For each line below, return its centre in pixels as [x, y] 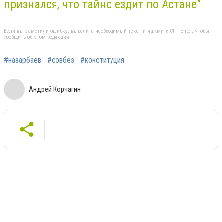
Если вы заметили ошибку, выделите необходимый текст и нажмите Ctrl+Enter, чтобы [107, 31]
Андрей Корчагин [55, 89]
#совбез [61, 60]
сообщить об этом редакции [37, 37]
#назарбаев [23, 60]
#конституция [102, 60]
